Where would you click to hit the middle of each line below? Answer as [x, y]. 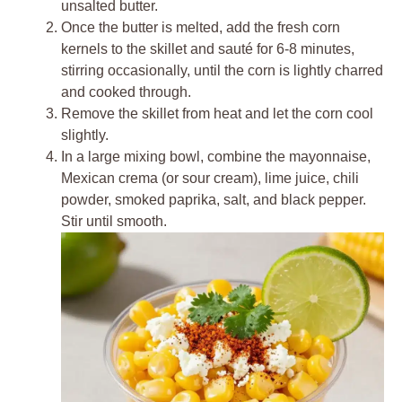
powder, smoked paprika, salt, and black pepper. [214, 200]
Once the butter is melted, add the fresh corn [201, 27]
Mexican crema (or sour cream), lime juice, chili [210, 178]
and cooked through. [126, 92]
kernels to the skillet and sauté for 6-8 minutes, [208, 49]
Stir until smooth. [114, 221]
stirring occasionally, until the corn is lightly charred [222, 70]
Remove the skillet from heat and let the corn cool [217, 114]
